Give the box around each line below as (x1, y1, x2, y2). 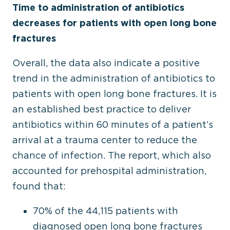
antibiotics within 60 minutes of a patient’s (12, 119, 213, 130)
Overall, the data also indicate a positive (12, 57, 200, 68)
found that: (12, 181, 66, 191)
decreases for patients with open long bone (12, 17, 217, 28)
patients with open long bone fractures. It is (12, 88, 217, 99)
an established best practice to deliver (12, 104, 191, 114)
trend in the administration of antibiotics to (12, 73, 215, 84)
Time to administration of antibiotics (12, 2, 184, 13)
